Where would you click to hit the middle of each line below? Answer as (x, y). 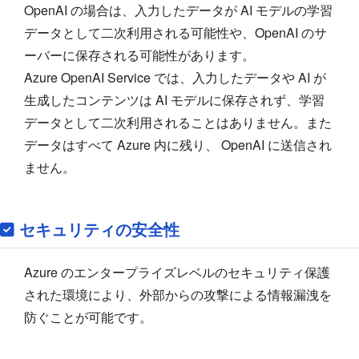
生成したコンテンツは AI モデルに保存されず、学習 (174, 99)
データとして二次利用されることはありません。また (178, 122)
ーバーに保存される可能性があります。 (139, 54)
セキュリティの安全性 (100, 228)
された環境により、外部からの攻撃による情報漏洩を (178, 294)
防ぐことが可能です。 (88, 317)
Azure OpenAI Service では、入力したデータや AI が (175, 77)
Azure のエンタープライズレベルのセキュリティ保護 (177, 272)
